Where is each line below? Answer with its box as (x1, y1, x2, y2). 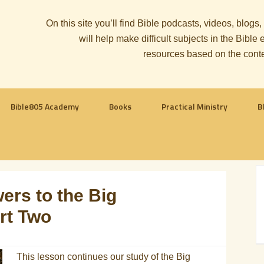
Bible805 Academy (11, 100, 79, 113)
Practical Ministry (161, 100, 227, 113)
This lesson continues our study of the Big (16, 252, 190, 262)
